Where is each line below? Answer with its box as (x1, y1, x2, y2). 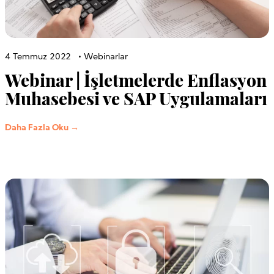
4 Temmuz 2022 (5, 52, 71, 62)
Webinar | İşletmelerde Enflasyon (5, 68, 267, 91)
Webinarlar (84, 52, 128, 62)
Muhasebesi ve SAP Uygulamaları (5, 86, 267, 109)
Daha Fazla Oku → (5, 123, 79, 133)
